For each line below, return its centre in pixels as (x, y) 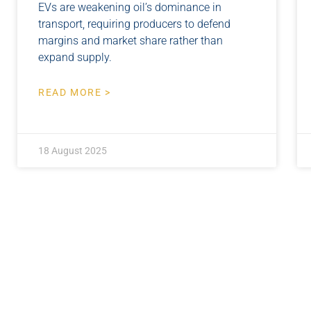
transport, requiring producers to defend (134, 24)
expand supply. (75, 57)
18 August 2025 (73, 150)
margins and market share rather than (131, 40)
